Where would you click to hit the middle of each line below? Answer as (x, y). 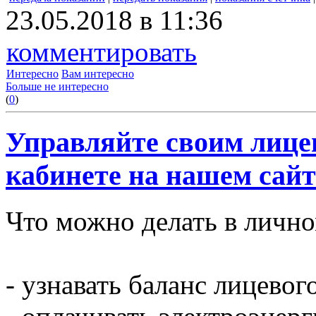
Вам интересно (98, 73)
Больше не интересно (57, 86)
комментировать (102, 51)
